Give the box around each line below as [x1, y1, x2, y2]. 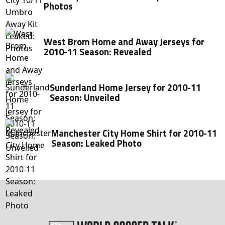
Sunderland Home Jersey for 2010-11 [50, 80, 201, 94]
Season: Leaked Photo [51, 136, 142, 150]
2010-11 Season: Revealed [44, 44, 152, 59]
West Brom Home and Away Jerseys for [44, 34, 205, 49]
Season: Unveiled [50, 90, 121, 104]
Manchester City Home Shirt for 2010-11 [51, 126, 217, 140]
